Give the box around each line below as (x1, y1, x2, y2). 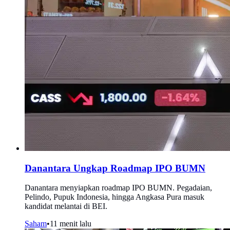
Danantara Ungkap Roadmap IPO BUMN (25, 162, 205, 174)
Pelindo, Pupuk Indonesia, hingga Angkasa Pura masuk (25, 193, 204, 202)
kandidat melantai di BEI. (25, 202, 107, 211)
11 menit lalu (50, 219, 91, 228)
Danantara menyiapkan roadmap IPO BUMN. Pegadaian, (25, 183, 212, 193)
